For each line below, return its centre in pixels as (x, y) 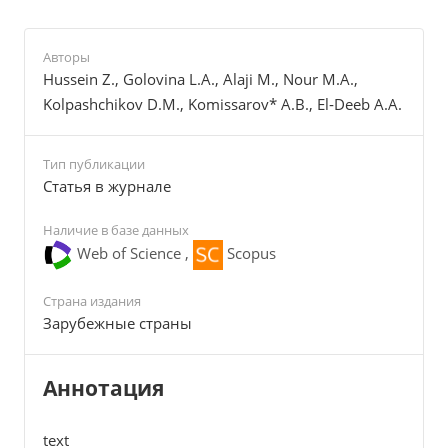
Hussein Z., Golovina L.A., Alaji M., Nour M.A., (200, 79)
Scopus (249, 253)
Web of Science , (133, 253)
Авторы (66, 57)
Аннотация (103, 388)
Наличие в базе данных (116, 230)
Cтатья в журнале (107, 186)
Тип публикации (94, 164)
